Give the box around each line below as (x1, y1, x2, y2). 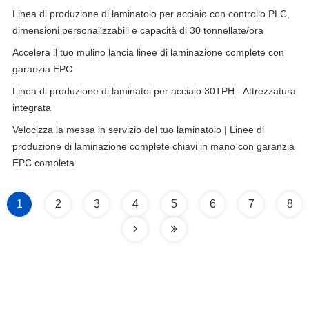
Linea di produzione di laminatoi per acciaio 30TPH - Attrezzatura (12, 86, 296, 97)
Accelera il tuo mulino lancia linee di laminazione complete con (12, 47, 284, 58)
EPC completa (12, 157, 74, 168)
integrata (12, 102, 51, 113)
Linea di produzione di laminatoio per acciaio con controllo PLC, (12, 8, 290, 19)
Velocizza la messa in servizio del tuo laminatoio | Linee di (12, 124, 264, 135)
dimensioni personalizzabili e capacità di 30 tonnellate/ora (12, 25, 263, 36)
